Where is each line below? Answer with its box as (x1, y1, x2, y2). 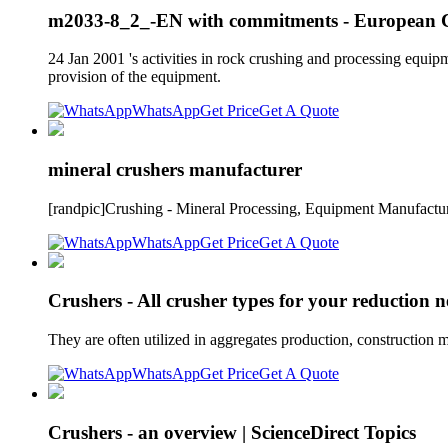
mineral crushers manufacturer (48, 159, 302, 181)
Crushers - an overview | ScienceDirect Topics (48, 421, 416, 443)
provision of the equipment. (48, 68, 221, 86)
